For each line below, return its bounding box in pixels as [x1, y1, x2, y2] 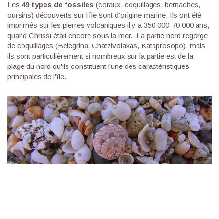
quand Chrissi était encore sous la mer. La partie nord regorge [7, 31, 208, 40]
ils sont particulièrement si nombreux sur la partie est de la [7, 52, 193, 61]
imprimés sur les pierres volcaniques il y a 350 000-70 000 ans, [7, 21, 209, 30]
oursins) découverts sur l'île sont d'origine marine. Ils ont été [7, 11, 201, 20]
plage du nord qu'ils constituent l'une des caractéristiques [7, 62, 189, 71]
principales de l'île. [7, 72, 66, 81]
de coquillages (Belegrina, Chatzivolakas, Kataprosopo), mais [7, 42, 205, 50]
